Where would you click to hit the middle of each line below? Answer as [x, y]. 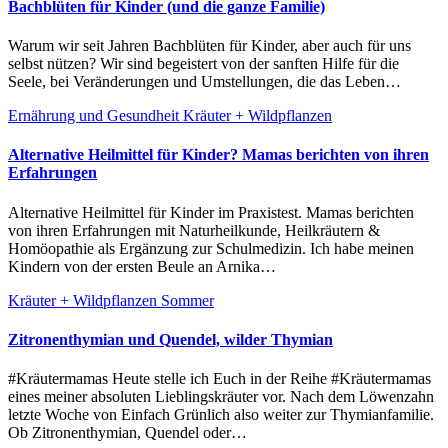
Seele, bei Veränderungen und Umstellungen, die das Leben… [204, 82]
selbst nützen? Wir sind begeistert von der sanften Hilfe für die [203, 64]
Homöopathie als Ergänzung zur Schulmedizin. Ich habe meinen [211, 248]
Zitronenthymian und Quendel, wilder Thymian [170, 339]
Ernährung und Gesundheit [95, 116]
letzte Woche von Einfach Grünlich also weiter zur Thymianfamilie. [221, 415]
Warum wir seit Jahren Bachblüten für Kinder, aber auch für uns [15, 46]
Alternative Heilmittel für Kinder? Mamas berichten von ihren [218, 155]
